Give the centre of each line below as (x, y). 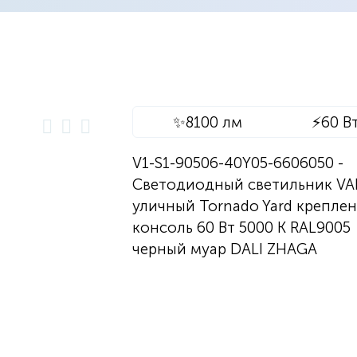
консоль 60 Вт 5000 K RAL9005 (241, 228)
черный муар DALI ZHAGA (224, 249)
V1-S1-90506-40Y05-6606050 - (237, 163)
